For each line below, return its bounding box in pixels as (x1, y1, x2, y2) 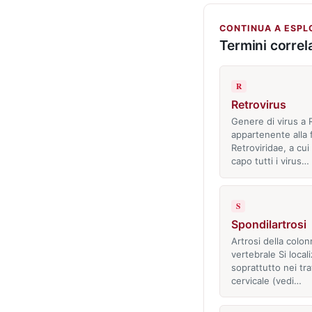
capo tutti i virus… (231, 155, 309, 166)
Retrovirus (231, 97, 286, 112)
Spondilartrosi (231, 217, 306, 231)
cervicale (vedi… (231, 274, 302, 286)
